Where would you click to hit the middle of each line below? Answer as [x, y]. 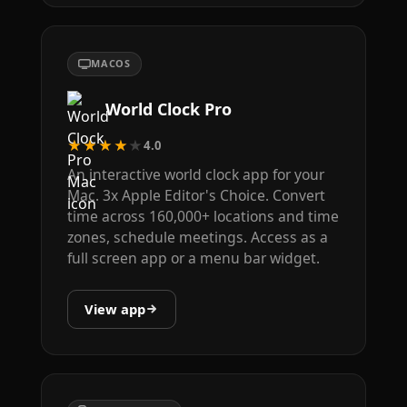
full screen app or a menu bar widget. [193, 258]
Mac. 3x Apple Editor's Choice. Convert [196, 196]
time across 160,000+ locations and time [203, 217]
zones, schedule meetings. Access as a [197, 238]
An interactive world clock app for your [195, 175]
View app [115, 309]
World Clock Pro [168, 109]
